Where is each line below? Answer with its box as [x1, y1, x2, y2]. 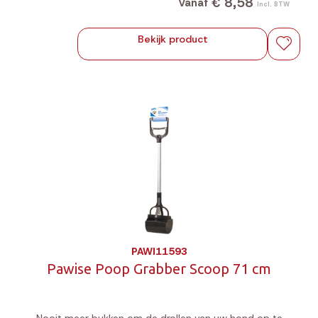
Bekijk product [137, 33, 208, 45]
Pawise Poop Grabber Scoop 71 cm [47, 261, 271, 277]
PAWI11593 [131, 245, 187, 258]
